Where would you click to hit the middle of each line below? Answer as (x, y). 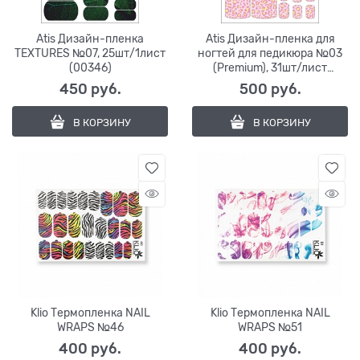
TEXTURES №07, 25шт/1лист (90, 53)
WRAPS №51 (270, 327)
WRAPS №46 (90, 327)
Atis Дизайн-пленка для (270, 38)
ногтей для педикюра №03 (270, 53)
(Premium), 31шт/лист (270, 67)
